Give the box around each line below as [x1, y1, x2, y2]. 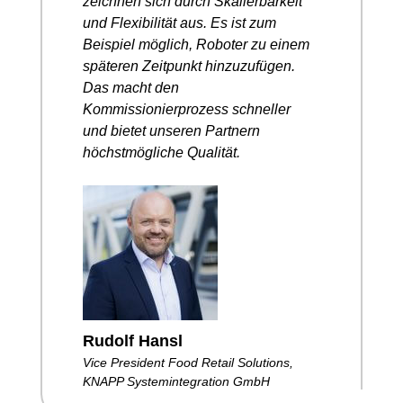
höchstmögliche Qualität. [83, 144, 240, 160]
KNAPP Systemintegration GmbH [83, 373, 270, 389]
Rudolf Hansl [83, 331, 183, 350]
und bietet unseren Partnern [83, 122, 260, 139]
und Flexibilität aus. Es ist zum [83, 14, 276, 31]
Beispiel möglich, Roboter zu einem [83, 36, 309, 52]
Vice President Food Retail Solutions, [83, 354, 293, 370]
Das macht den [83, 79, 179, 95]
